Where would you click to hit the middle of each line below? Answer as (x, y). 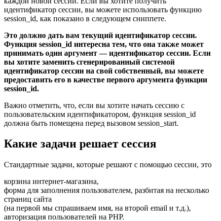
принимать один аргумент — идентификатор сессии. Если (107, 53)
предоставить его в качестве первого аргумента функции (106, 79)
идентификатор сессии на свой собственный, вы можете (104, 71)
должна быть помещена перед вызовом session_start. (91, 123)
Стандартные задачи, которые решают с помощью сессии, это (108, 165)
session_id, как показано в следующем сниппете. (85, 18)
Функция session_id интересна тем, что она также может (104, 44)
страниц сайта (28, 199)
